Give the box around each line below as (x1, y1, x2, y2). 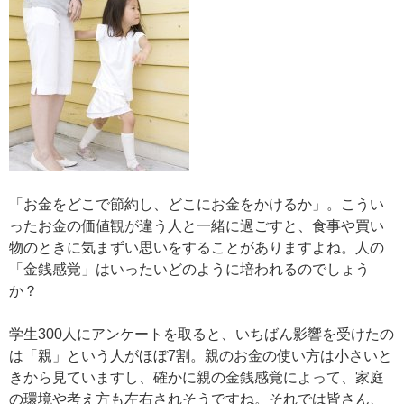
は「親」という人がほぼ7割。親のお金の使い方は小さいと (9, 348, 392, 363)
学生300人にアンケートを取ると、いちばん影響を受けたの (9, 326, 394, 342)
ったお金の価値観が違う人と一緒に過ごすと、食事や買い (9, 218, 384, 234)
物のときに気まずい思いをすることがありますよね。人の (9, 240, 384, 255)
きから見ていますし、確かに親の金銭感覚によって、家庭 (9, 370, 384, 385)
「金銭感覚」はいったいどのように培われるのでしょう (9, 262, 370, 277)
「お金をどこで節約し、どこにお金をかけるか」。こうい (9, 197, 384, 212)
